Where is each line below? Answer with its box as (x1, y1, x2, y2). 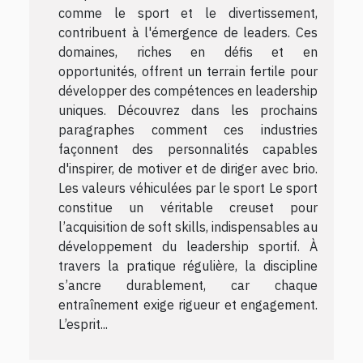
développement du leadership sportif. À (58, 237, 318, 254)
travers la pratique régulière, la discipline (58, 257, 318, 274)
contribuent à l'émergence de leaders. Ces (58, 23, 318, 41)
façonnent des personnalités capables (58, 140, 318, 157)
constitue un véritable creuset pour (58, 199, 318, 216)
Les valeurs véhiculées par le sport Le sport (58, 179, 318, 196)
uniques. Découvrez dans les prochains (58, 101, 318, 118)
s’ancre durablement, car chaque (58, 276, 318, 293)
